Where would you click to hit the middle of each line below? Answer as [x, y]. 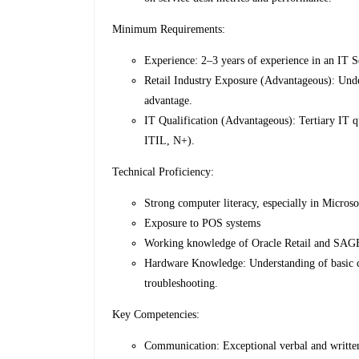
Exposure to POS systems [203, 224]
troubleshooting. [182, 284]
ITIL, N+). [170, 141]
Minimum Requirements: [169, 30]
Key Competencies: [156, 315]
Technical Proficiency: [163, 172]
